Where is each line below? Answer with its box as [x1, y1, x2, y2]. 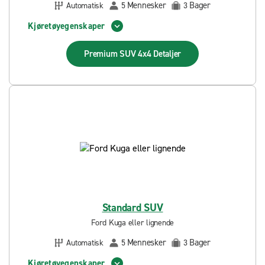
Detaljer [153, 48, 181, 60]
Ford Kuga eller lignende [91, 217, 174, 228]
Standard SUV [102, 201, 163, 215]
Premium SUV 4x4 [84, 48, 153, 60]
